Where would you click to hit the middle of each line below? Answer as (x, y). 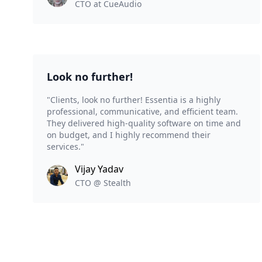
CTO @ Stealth (103, 183)
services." (65, 147)
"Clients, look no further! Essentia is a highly (134, 100)
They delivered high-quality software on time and (144, 123)
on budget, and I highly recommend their (129, 135)
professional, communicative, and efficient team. (142, 112)
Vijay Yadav (99, 169)
